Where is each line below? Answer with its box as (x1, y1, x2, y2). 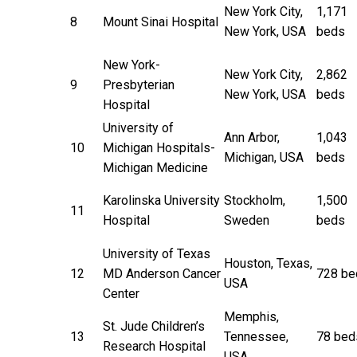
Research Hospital (103, 338, 206, 354)
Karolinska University (103, 192, 220, 208)
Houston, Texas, (224, 255, 312, 271)
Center (103, 285, 139, 301)
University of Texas (103, 245, 210, 261)
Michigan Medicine (103, 159, 208, 175)
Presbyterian (103, 76, 175, 92)
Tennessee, (224, 328, 288, 344)
